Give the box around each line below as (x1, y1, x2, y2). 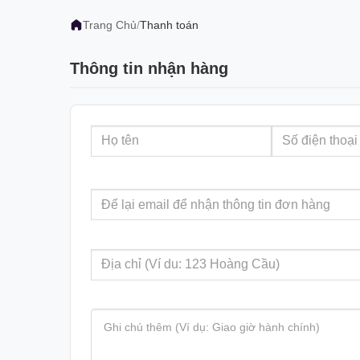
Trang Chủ (83, 18, 137, 31)
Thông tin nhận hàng (70, 59, 228, 77)
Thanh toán (140, 18, 198, 31)
